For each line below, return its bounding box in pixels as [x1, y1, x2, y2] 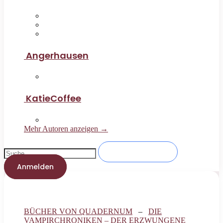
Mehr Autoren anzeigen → [24, 124, 108, 133]
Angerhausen [26, 49, 89, 62]
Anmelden [17, 162, 54, 172]
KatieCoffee [26, 92, 81, 105]
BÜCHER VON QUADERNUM [24, 207, 132, 216]
